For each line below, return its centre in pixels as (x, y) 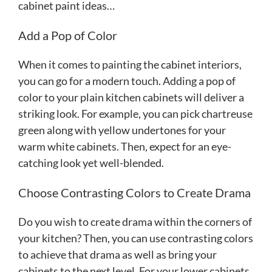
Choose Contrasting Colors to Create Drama (134, 192)
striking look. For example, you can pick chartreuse (135, 113)
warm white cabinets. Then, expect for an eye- (125, 146)
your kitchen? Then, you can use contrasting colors (136, 238)
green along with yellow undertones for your (122, 130)
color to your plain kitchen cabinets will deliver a (131, 97)
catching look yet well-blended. (91, 162)
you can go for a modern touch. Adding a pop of (127, 80)
